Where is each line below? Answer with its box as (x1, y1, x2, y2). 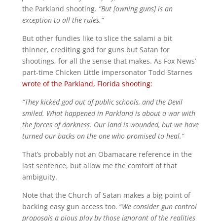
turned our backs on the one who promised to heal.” (22, 131, 184, 141)
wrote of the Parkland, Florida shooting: (22, 79, 152, 89)
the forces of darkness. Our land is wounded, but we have (22, 120, 199, 130)
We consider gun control (121, 202, 197, 212)
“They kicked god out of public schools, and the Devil (22, 97, 183, 107)
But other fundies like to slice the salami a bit (22, 34, 172, 43)
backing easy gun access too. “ (22, 202, 122, 212)
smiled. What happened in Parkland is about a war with (22, 109, 195, 118)
